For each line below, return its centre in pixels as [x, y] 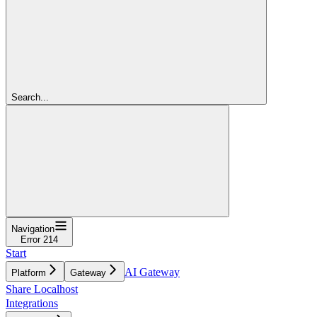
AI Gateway [152, 272]
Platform [29, 272]
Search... [30, 97]
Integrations [32, 303]
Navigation [33, 229]
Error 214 [39, 239]
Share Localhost [42, 289]
